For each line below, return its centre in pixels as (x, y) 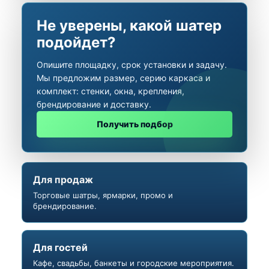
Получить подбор (134, 124)
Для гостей (60, 247)
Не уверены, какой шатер (129, 25)
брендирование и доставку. (94, 104)
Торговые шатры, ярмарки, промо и (103, 195)
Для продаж (63, 179)
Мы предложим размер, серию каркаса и (123, 77)
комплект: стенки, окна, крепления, (110, 91)
